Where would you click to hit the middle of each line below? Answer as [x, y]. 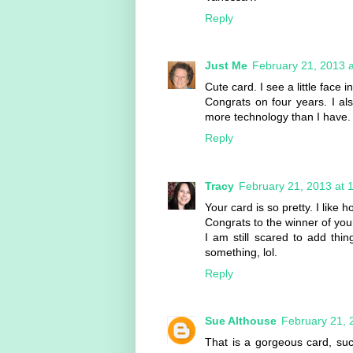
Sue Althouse [241, 321]
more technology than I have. [278, 117]
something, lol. [241, 252]
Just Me [226, 66]
